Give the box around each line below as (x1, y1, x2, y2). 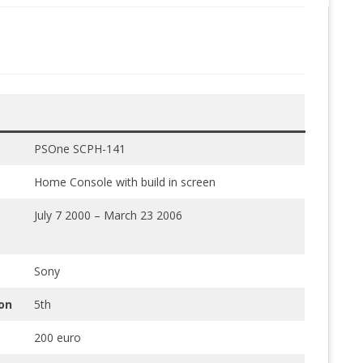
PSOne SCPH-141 (33, 140, 126, 156)
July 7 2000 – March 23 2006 (33, 207, 182, 223)
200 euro (33, 329, 81, 345)
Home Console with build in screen (33, 173, 216, 190)
